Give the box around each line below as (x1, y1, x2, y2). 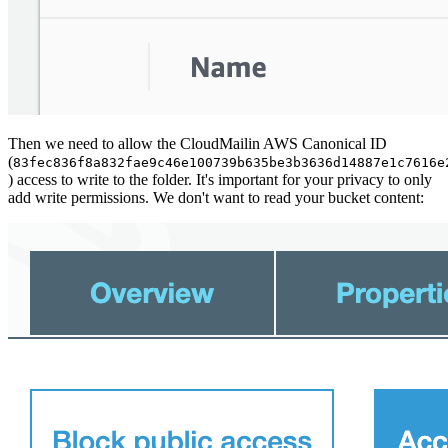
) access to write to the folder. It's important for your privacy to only (8, 171, 432, 189)
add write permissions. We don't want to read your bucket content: (8, 189, 424, 207)
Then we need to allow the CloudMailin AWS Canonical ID (8, 135, 387, 153)
